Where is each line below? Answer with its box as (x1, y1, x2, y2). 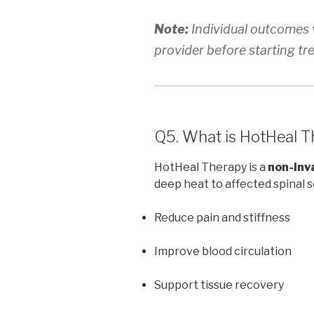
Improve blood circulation (154, 244, 292, 258)
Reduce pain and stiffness (154, 210, 290, 224)
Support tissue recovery (154, 278, 284, 292)
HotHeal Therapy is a (154, 160, 268, 174)
